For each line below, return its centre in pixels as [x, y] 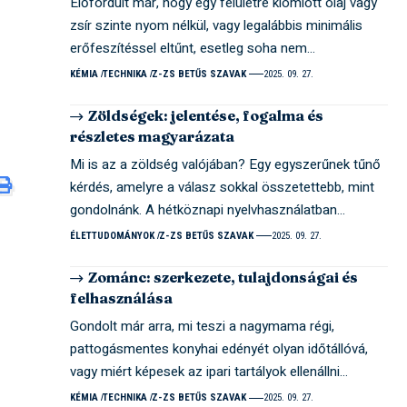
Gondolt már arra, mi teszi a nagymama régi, [203, 326]
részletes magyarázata [153, 136]
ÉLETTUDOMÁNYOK [113, 235]
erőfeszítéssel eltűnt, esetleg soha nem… [193, 48]
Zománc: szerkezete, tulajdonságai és [223, 277]
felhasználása [122, 298]
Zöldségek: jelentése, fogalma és [206, 115]
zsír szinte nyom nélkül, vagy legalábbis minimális [217, 25]
